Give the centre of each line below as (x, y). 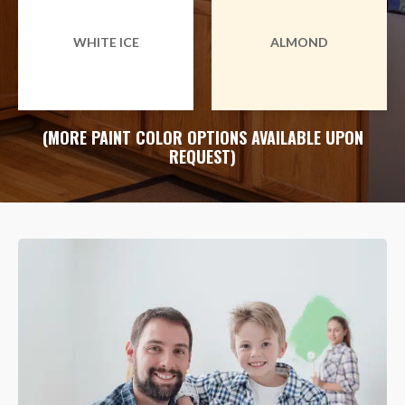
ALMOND (299, 42)
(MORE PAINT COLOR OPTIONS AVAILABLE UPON (202, 137)
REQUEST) (202, 156)
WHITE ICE (106, 42)
